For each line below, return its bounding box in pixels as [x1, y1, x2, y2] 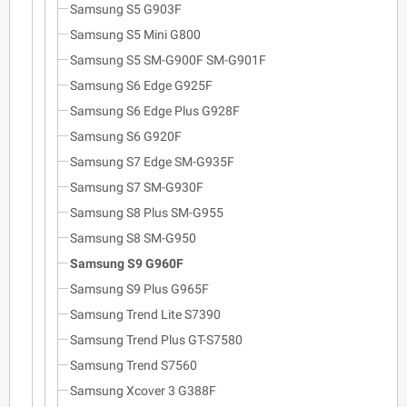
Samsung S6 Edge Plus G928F [70, 103, 240, 118]
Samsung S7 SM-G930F [70, 179, 203, 194]
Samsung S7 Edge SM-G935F [70, 154, 234, 169]
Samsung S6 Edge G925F [70, 77, 213, 93]
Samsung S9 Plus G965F [70, 281, 209, 296]
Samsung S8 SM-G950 [70, 230, 196, 245]
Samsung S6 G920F [70, 128, 182, 144]
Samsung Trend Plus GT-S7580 [70, 332, 243, 347]
